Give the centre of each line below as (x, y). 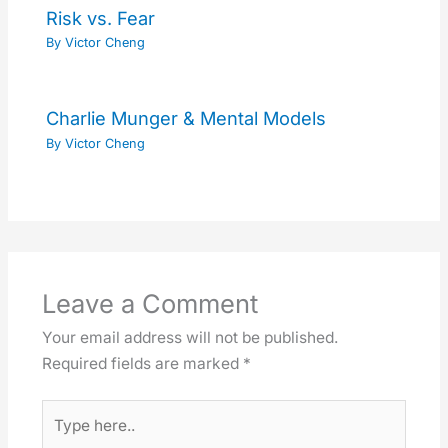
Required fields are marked (142, 363)
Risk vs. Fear (100, 17)
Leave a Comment (149, 303)
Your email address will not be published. (189, 337)
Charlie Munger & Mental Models (185, 118)
